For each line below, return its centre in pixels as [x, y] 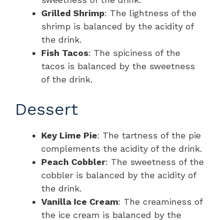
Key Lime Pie [69, 136]
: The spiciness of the [134, 53]
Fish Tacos [65, 53]
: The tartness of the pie [149, 136]
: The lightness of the [151, 13]
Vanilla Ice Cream [80, 202]
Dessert [46, 109]
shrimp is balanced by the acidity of [117, 27]
